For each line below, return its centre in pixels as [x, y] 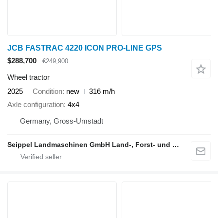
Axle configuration [36, 104]
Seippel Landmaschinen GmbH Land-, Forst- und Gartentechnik [176, 144]
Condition [47, 91]
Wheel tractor [28, 77]
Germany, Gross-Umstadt [62, 121]
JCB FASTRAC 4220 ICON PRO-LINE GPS [85, 48]
